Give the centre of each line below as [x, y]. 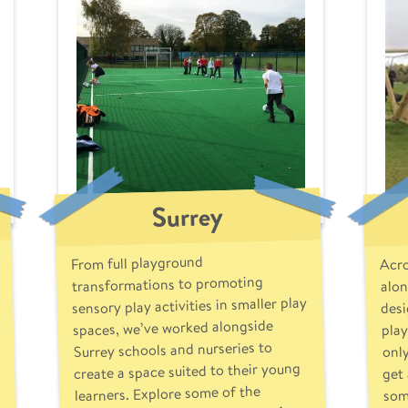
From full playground [137, 263]
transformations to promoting [167, 284]
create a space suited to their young [187, 371]
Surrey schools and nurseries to [172, 349]
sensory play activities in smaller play [189, 305]
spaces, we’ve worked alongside [173, 327]
